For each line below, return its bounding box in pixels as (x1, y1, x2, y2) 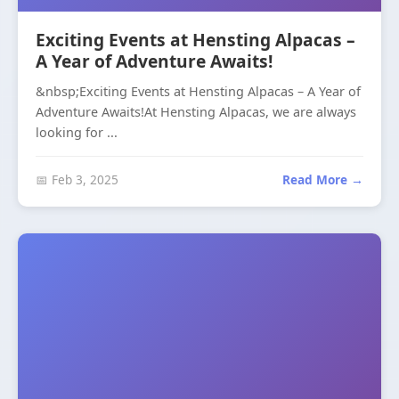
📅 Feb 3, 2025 (36, 171, 118, 188)
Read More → (282, 171, 363, 188)
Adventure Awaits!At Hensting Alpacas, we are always (36, 103, 356, 120)
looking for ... (36, 124, 118, 141)
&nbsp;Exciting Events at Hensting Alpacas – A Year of (36, 83, 361, 100)
